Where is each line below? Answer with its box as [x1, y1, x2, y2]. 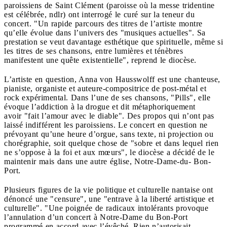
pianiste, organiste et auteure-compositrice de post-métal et [4, 84, 206, 93]
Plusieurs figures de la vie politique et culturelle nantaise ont [4, 185, 213, 194]
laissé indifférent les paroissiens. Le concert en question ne [4, 120, 208, 129]
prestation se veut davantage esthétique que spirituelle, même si [4, 37, 223, 46]
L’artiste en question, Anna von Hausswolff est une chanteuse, [4, 74, 220, 84]
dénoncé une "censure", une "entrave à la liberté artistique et [4, 194, 214, 203]
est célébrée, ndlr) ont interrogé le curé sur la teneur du [4, 10, 195, 19]
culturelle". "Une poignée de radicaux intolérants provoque [4, 203, 208, 212]
